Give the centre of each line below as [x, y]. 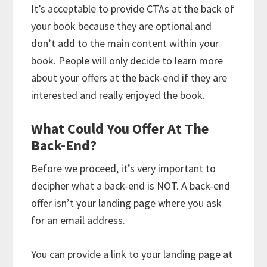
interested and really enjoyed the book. [118, 95]
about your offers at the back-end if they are [129, 78]
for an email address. [78, 221]
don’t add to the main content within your [125, 44]
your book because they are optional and [122, 26]
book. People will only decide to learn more [127, 61]
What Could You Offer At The [120, 129]
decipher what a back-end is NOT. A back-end [131, 186]
